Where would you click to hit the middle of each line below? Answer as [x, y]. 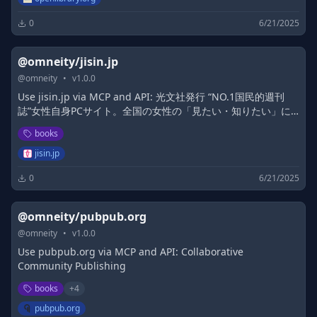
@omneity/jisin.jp [68, 62]
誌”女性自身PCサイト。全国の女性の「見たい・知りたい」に [154, 111]
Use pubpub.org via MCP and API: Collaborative [131, 252]
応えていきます [52, 125]
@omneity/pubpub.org [82, 217]
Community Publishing [72, 266]
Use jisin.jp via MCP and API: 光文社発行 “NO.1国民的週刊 [151, 97]
